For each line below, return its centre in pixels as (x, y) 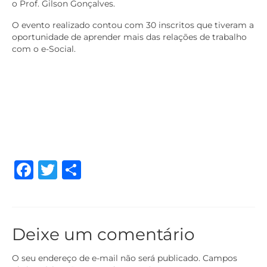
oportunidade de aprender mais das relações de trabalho (129, 37)
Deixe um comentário (103, 235)
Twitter (90, 170)
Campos (220, 258)
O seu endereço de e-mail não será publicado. (106, 258)
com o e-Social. (44, 49)
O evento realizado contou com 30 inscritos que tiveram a (133, 25)
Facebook (80, 170)
